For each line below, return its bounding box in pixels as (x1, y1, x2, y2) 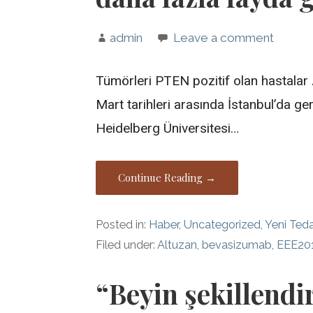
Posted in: (96, 218, 150, 232)
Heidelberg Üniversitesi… (96, 119, 240, 136)
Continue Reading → (118, 170, 217, 184)
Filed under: (96, 238, 158, 252)
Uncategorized (184, 218, 261, 232)
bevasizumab (202, 238, 272, 252)
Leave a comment (173, 31, 275, 45)
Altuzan (157, 238, 198, 252)
